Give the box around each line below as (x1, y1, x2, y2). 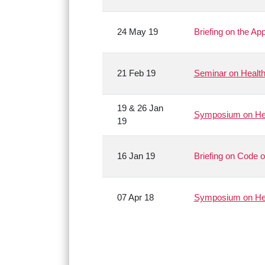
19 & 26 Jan (117, 103, 163, 114)
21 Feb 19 (117, 68, 156, 79)
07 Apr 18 (117, 192, 154, 203)
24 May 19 (117, 27, 158, 37)
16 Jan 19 (117, 151, 155, 161)
